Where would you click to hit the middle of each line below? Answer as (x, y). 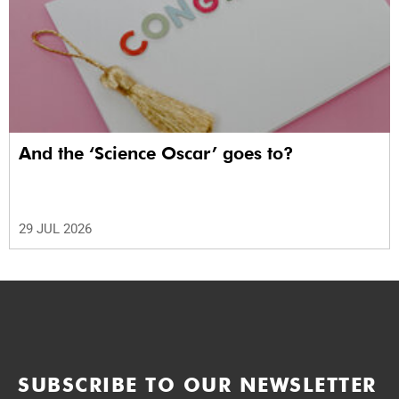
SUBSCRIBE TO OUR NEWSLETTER (197, 384)
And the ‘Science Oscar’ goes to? (156, 153)
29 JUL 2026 (55, 228)
